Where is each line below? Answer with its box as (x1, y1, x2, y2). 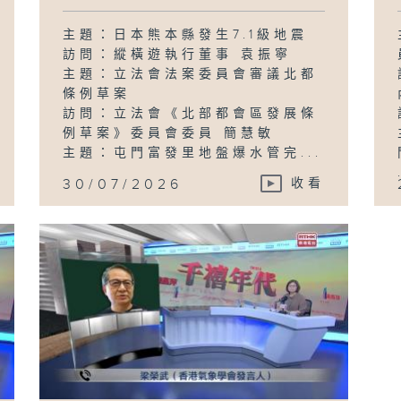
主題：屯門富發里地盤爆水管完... (63, 145, 323, 160)
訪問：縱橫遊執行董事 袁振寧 (63, 47, 293, 62)
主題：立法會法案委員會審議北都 (63, 66, 319, 81)
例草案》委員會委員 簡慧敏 (63, 125, 276, 141)
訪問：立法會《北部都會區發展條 (63, 106, 319, 121)
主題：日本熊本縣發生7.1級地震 (63, 27, 317, 42)
